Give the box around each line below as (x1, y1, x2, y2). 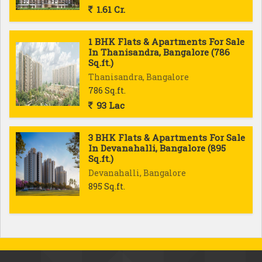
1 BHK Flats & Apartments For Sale (88, 36, 244, 47)
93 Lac (94, 99, 125, 111)
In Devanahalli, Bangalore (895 (88, 142, 226, 154)
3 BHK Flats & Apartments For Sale (88, 132, 245, 143)
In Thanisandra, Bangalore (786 (88, 46, 230, 58)
